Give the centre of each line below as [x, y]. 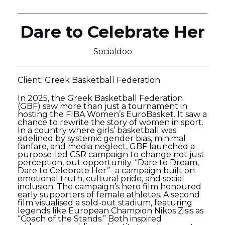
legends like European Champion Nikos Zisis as [110, 210]
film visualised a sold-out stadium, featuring [105, 202]
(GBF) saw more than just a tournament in [102, 106]
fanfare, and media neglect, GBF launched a [106, 146]
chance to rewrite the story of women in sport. [110, 122]
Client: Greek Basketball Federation [89, 80]
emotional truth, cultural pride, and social [101, 178]
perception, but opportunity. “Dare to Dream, [108, 162]
